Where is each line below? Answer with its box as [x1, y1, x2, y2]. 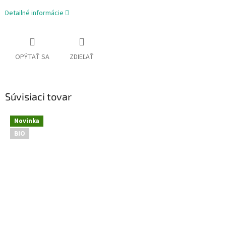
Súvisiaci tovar [5, 90, 72, 103]
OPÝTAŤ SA [15, 52, 49, 63]
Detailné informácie [5, 8, 64, 19]
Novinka [14, 116, 39, 126]
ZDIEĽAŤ [70, 52, 94, 63]
